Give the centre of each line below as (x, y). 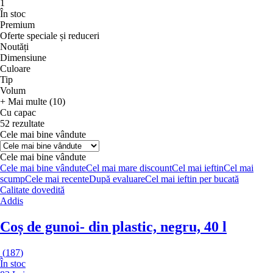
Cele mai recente (57, 179)
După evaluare (117, 179)
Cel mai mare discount (129, 168)
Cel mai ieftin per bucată (192, 179)
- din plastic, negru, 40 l (153, 226)
